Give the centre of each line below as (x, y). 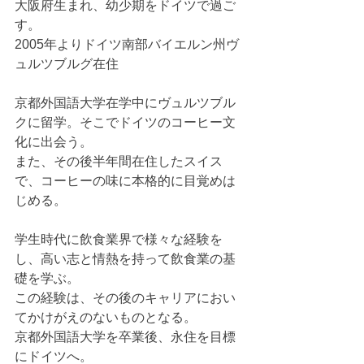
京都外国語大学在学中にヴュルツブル (125, 103)
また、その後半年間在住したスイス (119, 162)
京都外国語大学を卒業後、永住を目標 (125, 337)
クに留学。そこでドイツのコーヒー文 (125, 123)
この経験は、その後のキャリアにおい (125, 298)
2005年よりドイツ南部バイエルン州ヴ (127, 45)
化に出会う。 (54, 142)
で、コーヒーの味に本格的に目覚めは (125, 181)
